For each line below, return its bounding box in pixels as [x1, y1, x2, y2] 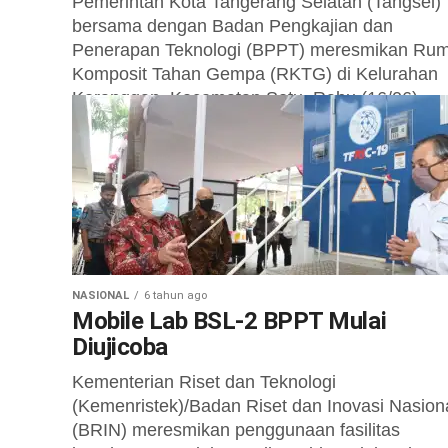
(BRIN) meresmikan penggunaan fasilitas [72, 420, 400, 440]
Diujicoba [72, 333, 168, 361]
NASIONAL [72, 289, 129, 302]
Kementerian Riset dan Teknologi [72, 372, 336, 392]
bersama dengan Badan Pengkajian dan [72, 16, 393, 36]
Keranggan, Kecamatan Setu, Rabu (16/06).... [72, 88, 438, 108]
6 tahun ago [144, 289, 207, 302]
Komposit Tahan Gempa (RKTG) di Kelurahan [72, 64, 438, 84]
